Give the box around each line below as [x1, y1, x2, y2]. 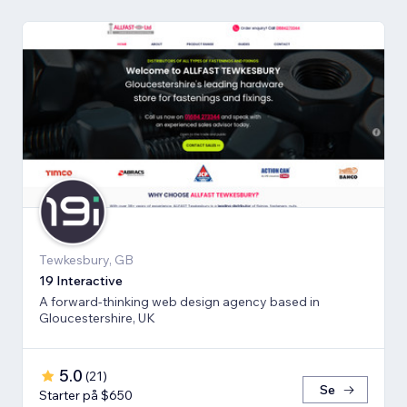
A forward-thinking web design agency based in [39, 293, 320, 311]
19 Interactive [39, 273, 123, 290]
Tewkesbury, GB [39, 252, 134, 269]
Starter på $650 [39, 387, 133, 404]
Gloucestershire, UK [39, 310, 155, 327]
